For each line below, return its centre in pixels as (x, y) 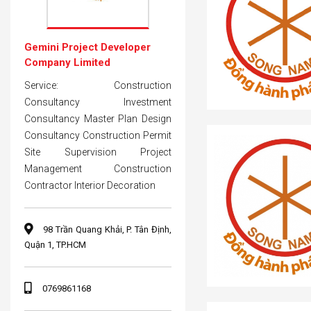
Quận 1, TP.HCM (55, 244)
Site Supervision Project (98, 152)
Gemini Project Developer (87, 47)
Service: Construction (98, 85)
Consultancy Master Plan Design (98, 118)
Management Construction (98, 168)
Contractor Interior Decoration (90, 185)
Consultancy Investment (98, 102)
